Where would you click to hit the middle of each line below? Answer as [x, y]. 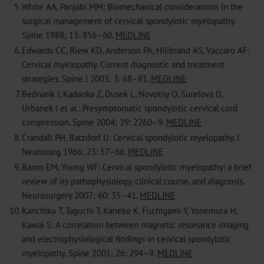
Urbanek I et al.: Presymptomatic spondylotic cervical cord [130, 108]
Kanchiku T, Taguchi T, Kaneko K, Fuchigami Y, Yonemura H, [129, 210]
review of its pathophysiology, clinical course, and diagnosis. [133, 181]
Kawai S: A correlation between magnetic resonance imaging [135, 224]
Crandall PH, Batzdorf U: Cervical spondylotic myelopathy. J [131, 137]
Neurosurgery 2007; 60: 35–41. [81, 195]
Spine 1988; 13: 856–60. [69, 34]
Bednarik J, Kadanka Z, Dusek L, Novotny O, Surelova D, [122, 93]
